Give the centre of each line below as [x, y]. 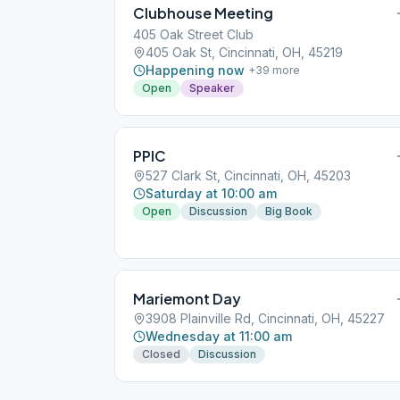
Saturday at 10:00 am [211, 193]
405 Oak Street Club [193, 34]
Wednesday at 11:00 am [219, 336]
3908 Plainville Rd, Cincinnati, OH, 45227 [265, 318]
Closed [161, 354]
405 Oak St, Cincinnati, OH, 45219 [244, 52]
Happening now [195, 70]
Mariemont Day [187, 299]
